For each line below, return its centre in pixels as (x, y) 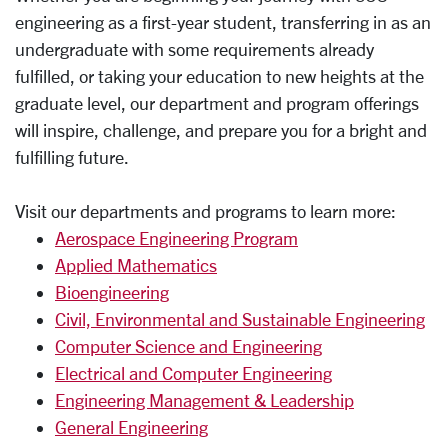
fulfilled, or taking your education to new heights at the (219, 76)
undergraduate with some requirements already (194, 49)
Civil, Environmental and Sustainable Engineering (240, 319)
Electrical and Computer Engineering (193, 373)
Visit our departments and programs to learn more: (205, 211)
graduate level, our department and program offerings (217, 103)
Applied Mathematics (136, 265)
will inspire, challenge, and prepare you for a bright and (221, 130)
